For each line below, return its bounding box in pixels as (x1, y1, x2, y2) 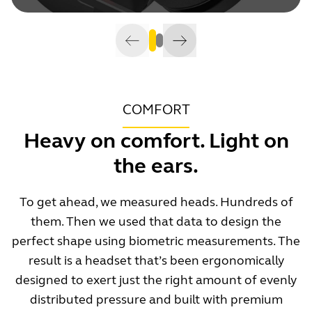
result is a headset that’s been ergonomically (28, 252, 284, 268)
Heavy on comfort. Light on (23, 127, 289, 153)
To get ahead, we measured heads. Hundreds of (19, 194, 293, 210)
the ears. (114, 153, 198, 178)
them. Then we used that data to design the (31, 213, 281, 229)
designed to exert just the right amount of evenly (15, 272, 297, 288)
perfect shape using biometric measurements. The (12, 233, 300, 249)
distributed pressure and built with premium (29, 291, 283, 307)
